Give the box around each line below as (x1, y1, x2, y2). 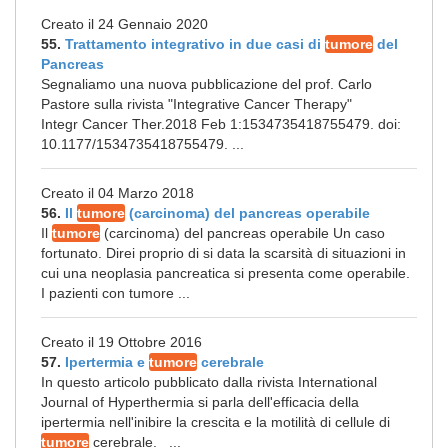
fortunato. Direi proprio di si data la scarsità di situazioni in (41, 245, 406, 261)
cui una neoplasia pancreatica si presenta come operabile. (41, 265, 410, 281)
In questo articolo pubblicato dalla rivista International (41, 374, 377, 390)
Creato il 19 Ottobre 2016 (41, 334, 202, 350)
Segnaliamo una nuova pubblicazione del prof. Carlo (41, 76, 372, 92)
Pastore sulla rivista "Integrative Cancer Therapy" (41, 96, 400, 112)
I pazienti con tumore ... (41, 285, 190, 301)
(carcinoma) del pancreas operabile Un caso (100, 225, 385, 241)
